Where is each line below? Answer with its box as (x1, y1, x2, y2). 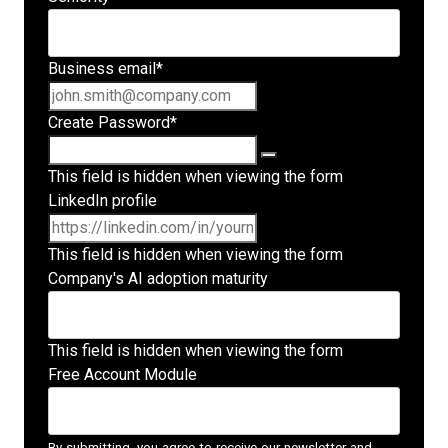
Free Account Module (48, 366, 197, 383)
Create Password (48, 114, 170, 131)
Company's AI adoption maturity (48, 270, 268, 287)
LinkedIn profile (48, 192, 157, 209)
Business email (48, 60, 156, 77)
